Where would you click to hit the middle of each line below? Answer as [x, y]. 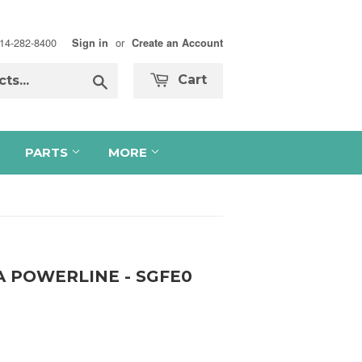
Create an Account [177, 43]
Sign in [90, 43]
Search [126, 80]
